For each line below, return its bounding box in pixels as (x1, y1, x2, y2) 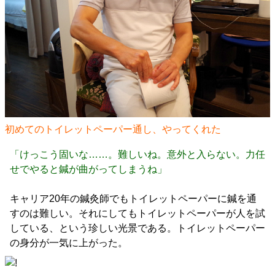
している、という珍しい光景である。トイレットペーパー (10, 223, 265, 234)
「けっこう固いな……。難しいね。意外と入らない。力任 (10, 149, 265, 160)
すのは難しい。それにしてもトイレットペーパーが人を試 (10, 208, 265, 219)
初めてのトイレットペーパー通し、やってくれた (5, 124, 221, 135)
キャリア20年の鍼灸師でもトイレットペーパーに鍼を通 (10, 193, 257, 204)
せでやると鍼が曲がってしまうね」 (10, 164, 167, 175)
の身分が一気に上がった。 (10, 238, 128, 249)
